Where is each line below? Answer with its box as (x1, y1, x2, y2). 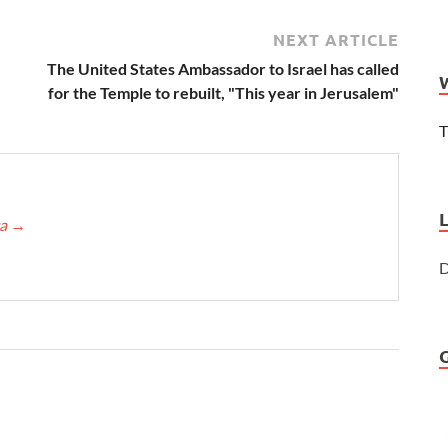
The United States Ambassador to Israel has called (47, 58, 399, 78)
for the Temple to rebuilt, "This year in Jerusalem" (48, 82, 399, 102)
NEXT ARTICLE (273, 28, 399, 50)
